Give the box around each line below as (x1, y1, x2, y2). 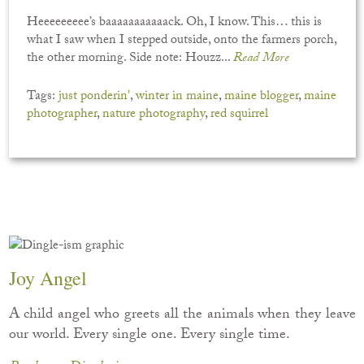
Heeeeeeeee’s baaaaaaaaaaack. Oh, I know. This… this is (27, 12, 323, 34)
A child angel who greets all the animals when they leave (8, 302, 356, 328)
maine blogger (224, 86, 299, 108)
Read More (233, 48, 290, 70)
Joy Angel (8, 264, 87, 291)
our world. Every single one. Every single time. (8, 323, 290, 349)
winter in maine (136, 86, 219, 108)
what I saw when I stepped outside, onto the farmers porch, (27, 30, 337, 52)
